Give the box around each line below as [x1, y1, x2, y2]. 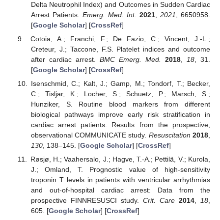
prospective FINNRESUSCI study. [30, 196, 143, 205]
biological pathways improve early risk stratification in [30, 110, 210, 118]
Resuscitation [148, 131, 191, 139]
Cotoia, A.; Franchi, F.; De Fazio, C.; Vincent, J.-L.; [30, 34, 210, 43]
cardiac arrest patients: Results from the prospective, [30, 120, 210, 129]
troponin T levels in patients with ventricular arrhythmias [30, 176, 210, 184]
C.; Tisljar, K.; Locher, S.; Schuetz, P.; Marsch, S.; [30, 89, 210, 98]
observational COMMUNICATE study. [30, 131, 149, 139]
